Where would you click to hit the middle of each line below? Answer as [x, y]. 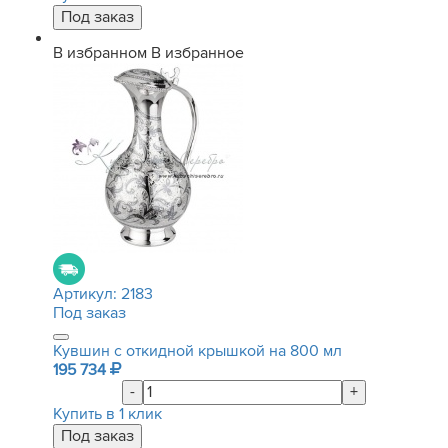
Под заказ [89, 313]
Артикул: [87, 294]
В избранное [197, 53]
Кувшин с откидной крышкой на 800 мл [197, 351]
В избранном [100, 53]
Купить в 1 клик [107, 414]
